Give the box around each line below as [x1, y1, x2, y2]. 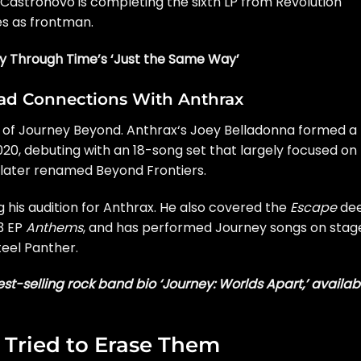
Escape [290, 197, 337, 217]
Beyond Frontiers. [93, 160, 206, 180]
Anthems [26, 218, 83, 237]
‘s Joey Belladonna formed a [177, 120, 357, 139]
